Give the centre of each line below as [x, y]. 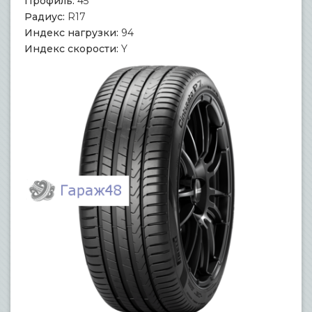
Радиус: [45, 17]
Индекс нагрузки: [71, 33]
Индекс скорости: [71, 49]
